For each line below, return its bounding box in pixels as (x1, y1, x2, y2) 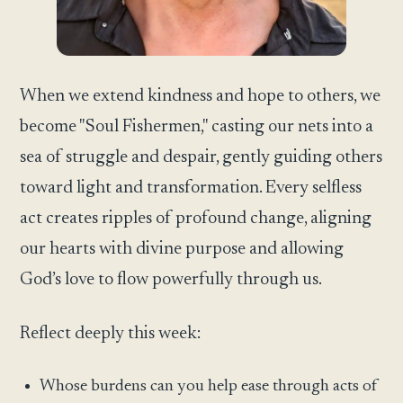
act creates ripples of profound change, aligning (20, 210, 372, 228)
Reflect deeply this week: (20, 325, 201, 344)
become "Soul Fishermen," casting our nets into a (20, 118, 374, 137)
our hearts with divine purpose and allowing (20, 240, 345, 259)
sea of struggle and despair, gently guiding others (20, 148, 383, 167)
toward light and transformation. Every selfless (20, 179, 363, 198)
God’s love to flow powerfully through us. (20, 271, 323, 290)
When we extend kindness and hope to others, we (20, 87, 381, 106)
